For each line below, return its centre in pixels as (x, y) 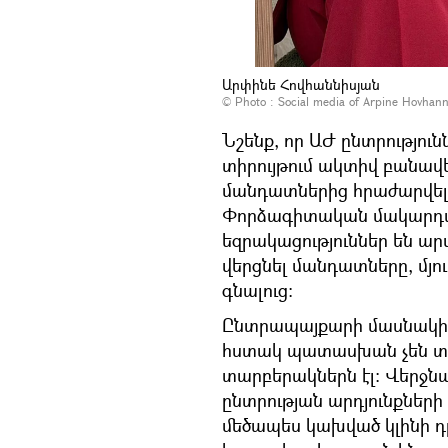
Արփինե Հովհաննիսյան (301, 84)
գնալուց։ (257, 289)
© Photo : (250, 101)
